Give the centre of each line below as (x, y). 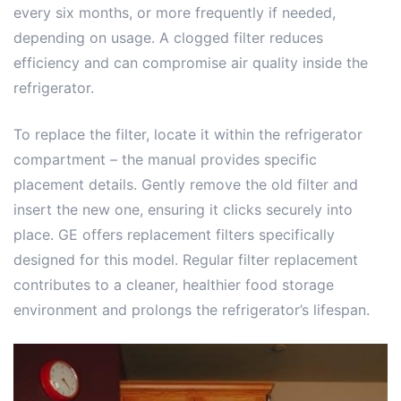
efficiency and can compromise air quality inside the (191, 63)
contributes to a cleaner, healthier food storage (174, 285)
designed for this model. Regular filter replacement (186, 260)
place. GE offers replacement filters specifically (174, 235)
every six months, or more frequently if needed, (175, 13)
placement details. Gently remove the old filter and (186, 185)
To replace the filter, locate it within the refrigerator (188, 135)
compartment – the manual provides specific (165, 160)
